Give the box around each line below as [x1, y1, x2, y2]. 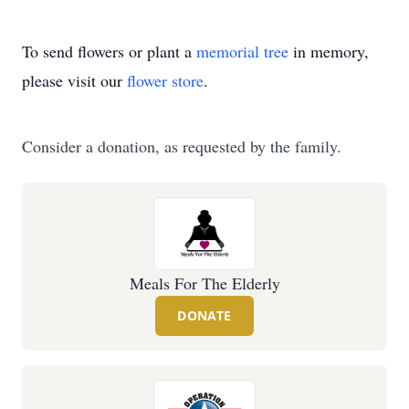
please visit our [22, 69, 127, 91]
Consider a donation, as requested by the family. [22, 135, 341, 157]
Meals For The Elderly [129, 272, 280, 294]
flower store [127, 69, 204, 91]
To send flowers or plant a [22, 40, 196, 62]
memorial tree [196, 40, 288, 62]
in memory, [288, 40, 369, 62]
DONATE [177, 307, 232, 324]
